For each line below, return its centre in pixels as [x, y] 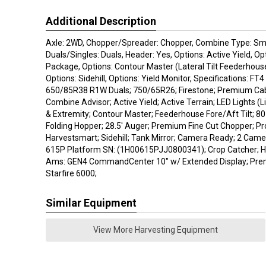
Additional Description [101, 21]
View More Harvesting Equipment [156, 230]
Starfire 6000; [71, 173]
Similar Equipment [91, 203]
